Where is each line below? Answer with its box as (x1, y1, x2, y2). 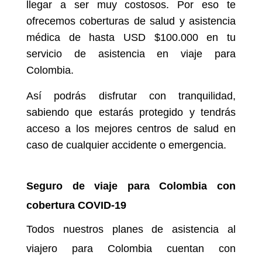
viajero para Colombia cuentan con (26, 243, 236, 254)
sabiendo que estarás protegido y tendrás (26, 106, 236, 118)
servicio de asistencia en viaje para (26, 48, 236, 60)
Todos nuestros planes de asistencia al (26, 223, 236, 235)
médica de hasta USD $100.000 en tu (26, 32, 236, 43)
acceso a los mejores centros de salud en (26, 123, 236, 135)
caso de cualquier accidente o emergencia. (26, 139, 226, 151)
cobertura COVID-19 (26, 199, 126, 211)
